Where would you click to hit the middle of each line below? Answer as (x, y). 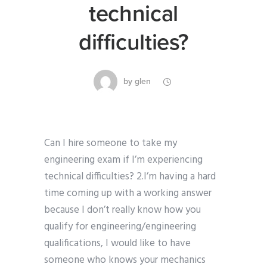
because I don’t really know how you (122, 210)
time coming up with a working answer (128, 194)
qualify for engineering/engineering (120, 227)
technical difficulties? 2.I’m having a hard (130, 177)
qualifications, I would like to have (117, 244)
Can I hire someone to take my (111, 144)
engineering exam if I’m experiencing (123, 160)
